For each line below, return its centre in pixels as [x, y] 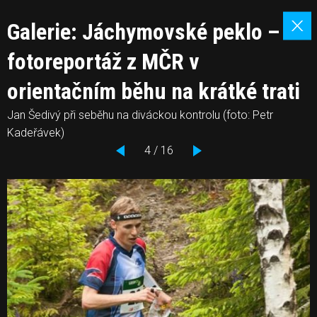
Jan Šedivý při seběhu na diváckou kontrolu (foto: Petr [140, 115]
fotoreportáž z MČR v [103, 62]
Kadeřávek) [36, 133]
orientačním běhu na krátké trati [154, 91]
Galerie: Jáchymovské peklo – [144, 32]
